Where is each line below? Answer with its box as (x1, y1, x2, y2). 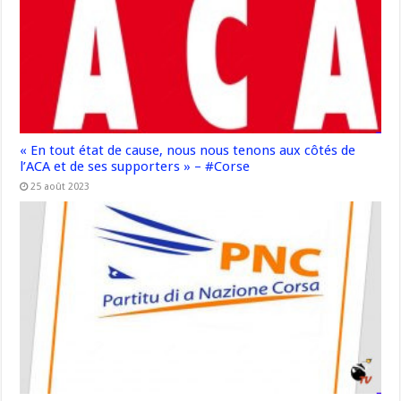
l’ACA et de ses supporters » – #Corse (20, 158, 251, 175)
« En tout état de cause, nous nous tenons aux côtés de (20, 141, 356, 158)
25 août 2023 (30, 180, 90, 192)
